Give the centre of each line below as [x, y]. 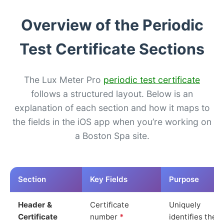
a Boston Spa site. [112, 135]
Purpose [184, 179]
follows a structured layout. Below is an [112, 93]
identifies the [193, 216]
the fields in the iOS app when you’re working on [112, 121]
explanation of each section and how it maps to [112, 107]
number [105, 216]
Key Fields [109, 179]
